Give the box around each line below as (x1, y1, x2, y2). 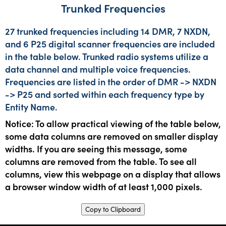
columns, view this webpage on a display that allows (5, 167, 220, 180)
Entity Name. (5, 100, 58, 113)
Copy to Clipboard (85, 205, 141, 214)
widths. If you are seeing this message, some (5, 142, 187, 155)
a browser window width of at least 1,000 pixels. (5, 180, 202, 193)
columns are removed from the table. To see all (5, 155, 197, 167)
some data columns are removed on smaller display (5, 130, 218, 142)
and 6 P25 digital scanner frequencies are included (5, 37, 215, 50)
